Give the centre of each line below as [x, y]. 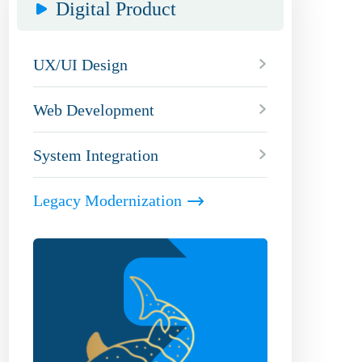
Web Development [94, 110]
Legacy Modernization [107, 200]
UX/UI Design [80, 65]
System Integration [96, 155]
